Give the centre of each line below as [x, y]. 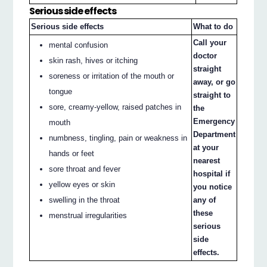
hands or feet [72, 153]
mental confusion [79, 45]
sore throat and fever [85, 169]
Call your [210, 42]
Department [215, 134]
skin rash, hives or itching [94, 60]
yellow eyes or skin [82, 184]
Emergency [214, 121]
